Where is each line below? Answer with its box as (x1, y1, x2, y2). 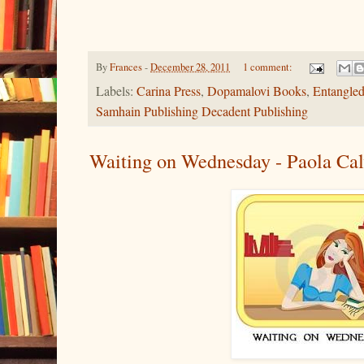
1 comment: (242, 59, 295, 74)
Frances (110, 59, 142, 74)
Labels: (96, 82, 136, 101)
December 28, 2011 (150, 59, 230, 74)
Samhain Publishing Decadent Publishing (96, 102, 308, 121)
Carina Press (136, 82, 201, 101)
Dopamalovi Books (207, 82, 306, 101)
